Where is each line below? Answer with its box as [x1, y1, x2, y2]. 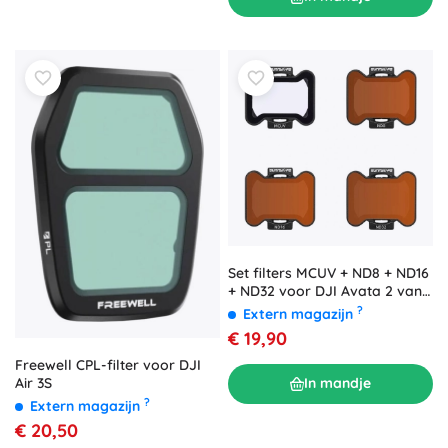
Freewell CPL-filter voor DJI [15, 356, 201, 375]
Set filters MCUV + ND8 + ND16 [228, 263, 429, 282]
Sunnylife [228, 299, 289, 318]
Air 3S [15, 374, 52, 393]
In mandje [304, 374, 371, 393]
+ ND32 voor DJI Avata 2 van [228, 281, 422, 300]
